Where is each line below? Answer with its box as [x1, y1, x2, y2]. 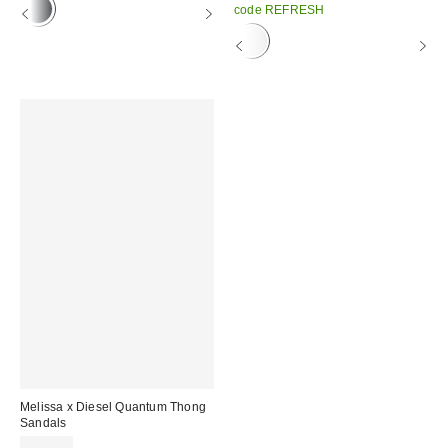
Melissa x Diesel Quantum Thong [20, 400, 206, 415]
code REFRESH [234, 2, 325, 17]
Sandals [20, 416, 67, 431]
